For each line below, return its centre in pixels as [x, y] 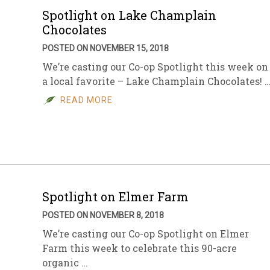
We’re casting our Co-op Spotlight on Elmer [146, 234]
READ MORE [86, 100]
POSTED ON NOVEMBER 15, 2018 [105, 48]
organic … [65, 262]
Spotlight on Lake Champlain [129, 15]
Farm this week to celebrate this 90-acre [140, 248]
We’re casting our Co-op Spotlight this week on [155, 67]
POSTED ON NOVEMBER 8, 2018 [103, 215]
